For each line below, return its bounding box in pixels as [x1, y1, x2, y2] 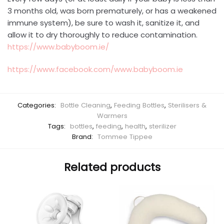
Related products [63, 159, 160, 175]
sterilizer [148, 121, 176, 131]
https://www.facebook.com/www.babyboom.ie [7, 63, 183, 74]
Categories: [17, 100, 58, 110]
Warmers [96, 111, 127, 120]
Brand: [71, 132, 95, 141]
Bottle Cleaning [60, 100, 110, 110]
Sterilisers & [168, 100, 206, 110]
